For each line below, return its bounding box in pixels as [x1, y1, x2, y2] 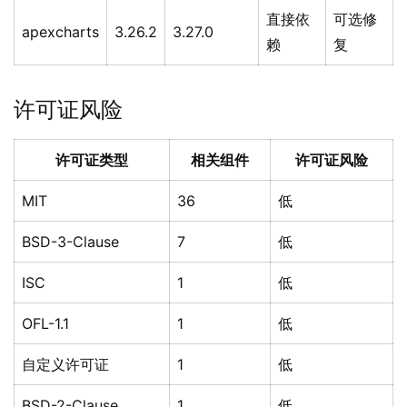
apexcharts [22, 23, 99, 42]
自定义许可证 [22, 355, 109, 374]
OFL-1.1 [22, 314, 69, 333]
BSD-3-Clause [22, 233, 119, 252]
